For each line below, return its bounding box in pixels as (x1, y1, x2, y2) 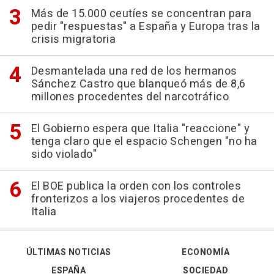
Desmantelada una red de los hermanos (31, 63, 237, 80)
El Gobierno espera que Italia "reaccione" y (31, 120, 250, 138)
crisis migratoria (31, 31, 116, 48)
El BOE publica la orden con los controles (31, 178, 241, 195)
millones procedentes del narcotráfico (31, 89, 229, 106)
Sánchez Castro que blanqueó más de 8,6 (31, 76, 246, 93)
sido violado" (31, 146, 97, 163)
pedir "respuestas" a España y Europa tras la (31, 18, 261, 35)
